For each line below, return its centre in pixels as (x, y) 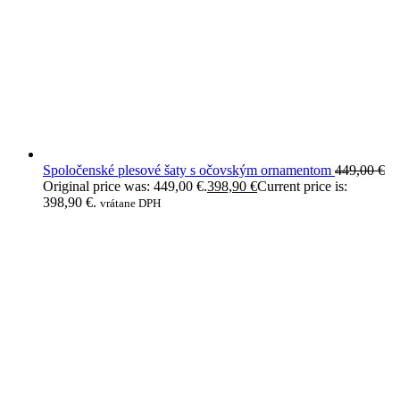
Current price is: (302, 186)
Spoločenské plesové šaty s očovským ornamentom (187, 170)
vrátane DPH (130, 203)
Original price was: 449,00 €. (125, 186)
